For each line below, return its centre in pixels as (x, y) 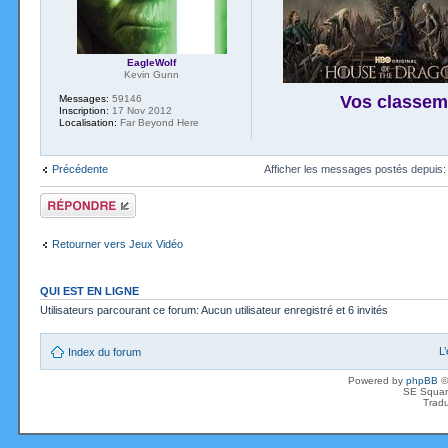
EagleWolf (152, 62)
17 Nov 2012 (140, 110)
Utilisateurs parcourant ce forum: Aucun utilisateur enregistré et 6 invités (214, 309)
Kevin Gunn (152, 74)
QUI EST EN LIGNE (89, 290)
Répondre (64, 198)
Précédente (80, 168)
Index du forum (104, 352)
